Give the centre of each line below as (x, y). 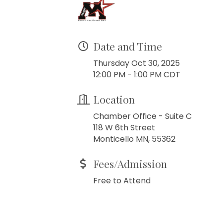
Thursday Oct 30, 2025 (137, 63)
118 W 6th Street (124, 128)
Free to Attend (122, 181)
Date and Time (128, 46)
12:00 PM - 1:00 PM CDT (137, 75)
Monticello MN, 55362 (134, 139)
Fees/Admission (130, 164)
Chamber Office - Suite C (142, 116)
